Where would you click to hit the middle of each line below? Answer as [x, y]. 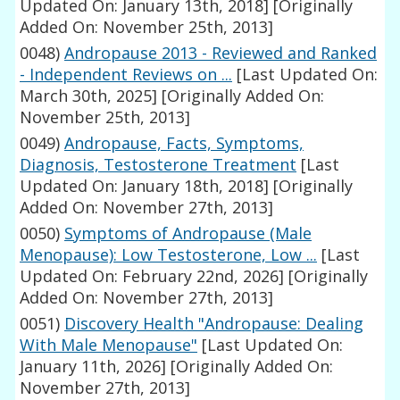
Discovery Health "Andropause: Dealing [214, 324]
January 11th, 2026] [93, 367]
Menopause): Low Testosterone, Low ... [169, 255]
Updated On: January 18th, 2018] [145, 186]
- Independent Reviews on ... [126, 75]
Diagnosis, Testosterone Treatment [158, 165]
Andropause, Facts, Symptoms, [184, 143]
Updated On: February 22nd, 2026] [152, 276]
